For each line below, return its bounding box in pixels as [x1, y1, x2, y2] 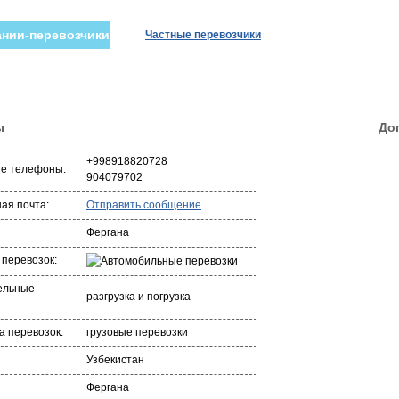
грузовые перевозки [86, 326, 188, 338]
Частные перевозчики [145, 28, 261, 41]
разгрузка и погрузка [86, 290, 191, 303]
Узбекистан [86, 354, 144, 366]
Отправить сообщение [86, 199, 201, 211]
